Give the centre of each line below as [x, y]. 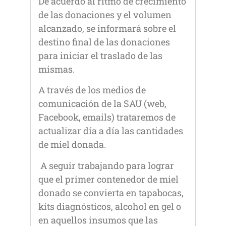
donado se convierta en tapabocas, [111, 192]
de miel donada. [72, 145]
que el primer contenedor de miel [108, 179]
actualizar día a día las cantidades [111, 131]
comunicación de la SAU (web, [102, 104]
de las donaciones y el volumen [105, 15]
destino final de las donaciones [104, 42]
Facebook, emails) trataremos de [107, 117]
